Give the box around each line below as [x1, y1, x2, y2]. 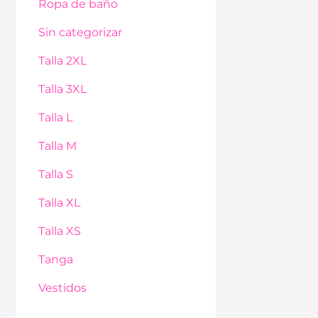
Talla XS [38, 224, 81, 238]
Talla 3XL [38, 82, 87, 97]
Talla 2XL [38, 54, 87, 68]
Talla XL [38, 196, 80, 210]
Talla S [38, 168, 73, 182]
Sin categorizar [38, 26, 122, 40]
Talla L [38, 111, 72, 125]
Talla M [38, 139, 77, 153]
